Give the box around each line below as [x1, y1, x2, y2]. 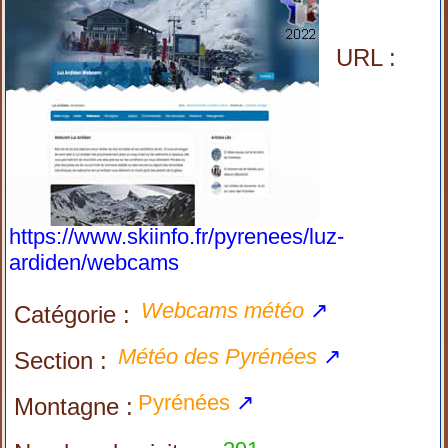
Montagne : [14, 393, 134, 420]
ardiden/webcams [9, 250, 180, 275]
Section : [14, 347, 108, 374]
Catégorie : [14, 301, 131, 328]
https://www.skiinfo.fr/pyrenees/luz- [9, 224, 345, 249]
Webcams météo [141, 298, 305, 323]
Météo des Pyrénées [118, 344, 318, 369]
